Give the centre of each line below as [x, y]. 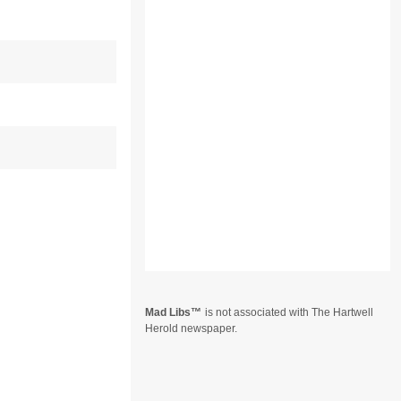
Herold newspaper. [192, 328]
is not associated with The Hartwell [290, 312]
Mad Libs [168, 312]
